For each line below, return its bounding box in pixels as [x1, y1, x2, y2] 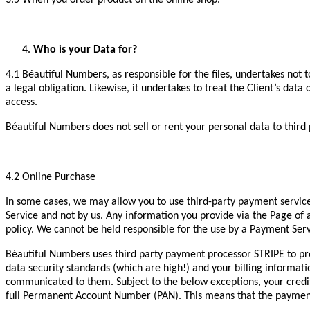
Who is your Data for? [33, 44, 137, 56]
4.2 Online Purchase [6, 172, 95, 183]
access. [6, 97, 37, 109]
